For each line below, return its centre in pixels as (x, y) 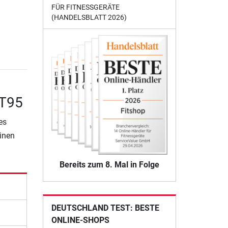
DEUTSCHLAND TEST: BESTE (105, 208)
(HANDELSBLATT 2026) (89, 18)
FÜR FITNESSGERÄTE (85, 7)
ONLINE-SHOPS (80, 220)
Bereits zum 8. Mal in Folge (109, 164)
